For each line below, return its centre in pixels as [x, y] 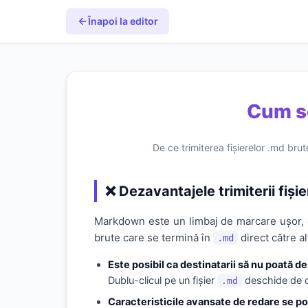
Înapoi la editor [123, 21]
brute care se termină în [154, 238]
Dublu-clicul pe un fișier [163, 280]
